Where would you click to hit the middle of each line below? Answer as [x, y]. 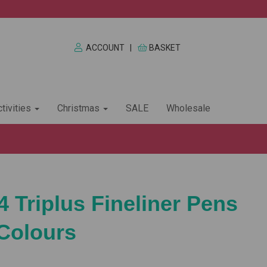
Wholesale [188, 108]
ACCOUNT [105, 48]
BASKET [165, 48]
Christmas [80, 108]
